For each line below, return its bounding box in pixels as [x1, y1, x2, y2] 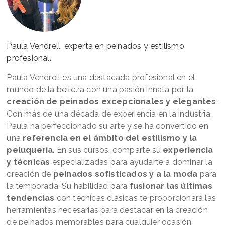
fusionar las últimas [129, 181, 212, 191]
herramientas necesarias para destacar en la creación [7, 205, 208, 215]
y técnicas [7, 157, 50, 167]
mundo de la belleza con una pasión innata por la [7, 85, 194, 95]
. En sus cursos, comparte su [53, 145, 163, 155]
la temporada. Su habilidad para [7, 181, 130, 191]
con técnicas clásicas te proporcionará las [54, 193, 216, 203]
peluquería [7, 145, 53, 155]
